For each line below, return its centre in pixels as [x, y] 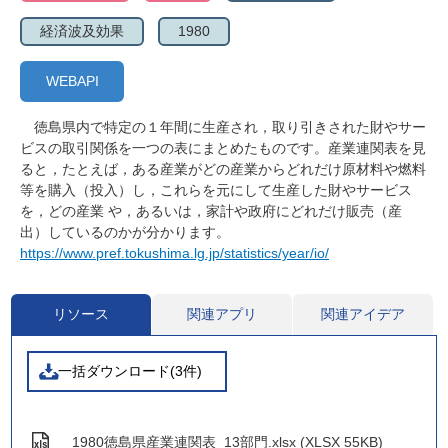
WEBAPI [72, 81]
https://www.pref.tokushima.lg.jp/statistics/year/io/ [174, 253]
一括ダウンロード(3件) [129, 371]
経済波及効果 [82, 31]
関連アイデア [363, 314]
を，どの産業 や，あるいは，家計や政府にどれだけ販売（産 [211, 211]
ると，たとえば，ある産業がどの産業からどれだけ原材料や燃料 [223, 169]
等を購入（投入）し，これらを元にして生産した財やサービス [216, 190]
